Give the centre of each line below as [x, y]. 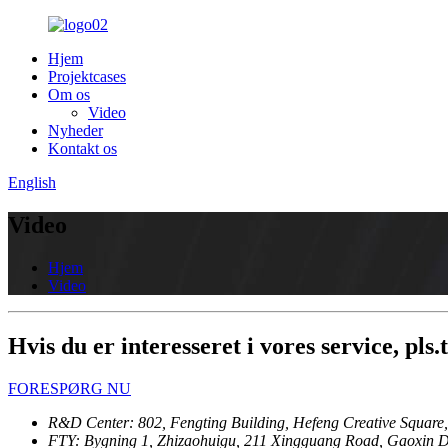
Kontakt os [82, 148]
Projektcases [87, 76]
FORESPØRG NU [69, 388]
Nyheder [75, 130]
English [32, 182]
